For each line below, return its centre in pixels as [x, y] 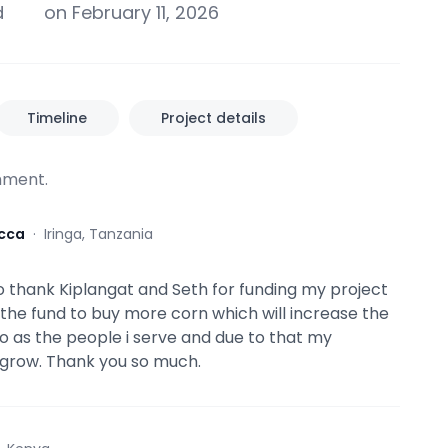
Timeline [57, 118]
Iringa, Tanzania [98, 234]
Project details [213, 118]
